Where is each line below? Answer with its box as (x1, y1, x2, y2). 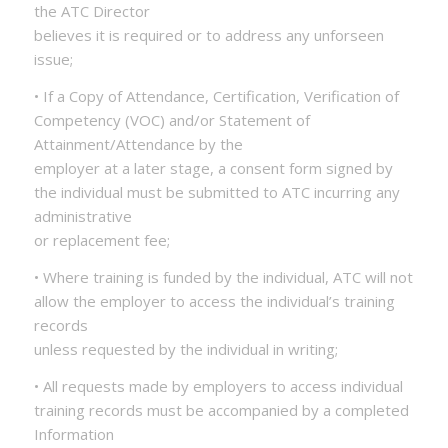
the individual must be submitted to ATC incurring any (33, 182, 400, 202)
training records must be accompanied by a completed (33, 399, 409, 420)
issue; (33, 49, 73, 70)
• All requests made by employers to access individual (33, 375, 403, 396)
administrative (33, 206, 132, 226)
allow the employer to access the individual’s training (33, 290, 395, 311)
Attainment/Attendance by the (33, 134, 243, 154)
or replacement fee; (33, 230, 170, 250)
